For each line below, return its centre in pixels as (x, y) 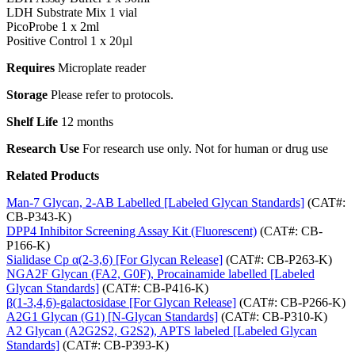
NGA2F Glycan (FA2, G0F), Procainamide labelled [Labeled (160, 273)
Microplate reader (102, 67)
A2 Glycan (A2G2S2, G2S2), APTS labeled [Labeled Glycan (162, 330)
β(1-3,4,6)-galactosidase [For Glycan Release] (121, 302)
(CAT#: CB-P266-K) (291, 302)
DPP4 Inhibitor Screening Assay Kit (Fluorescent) (132, 231)
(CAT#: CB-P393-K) (114, 345)
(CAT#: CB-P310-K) (273, 316)
